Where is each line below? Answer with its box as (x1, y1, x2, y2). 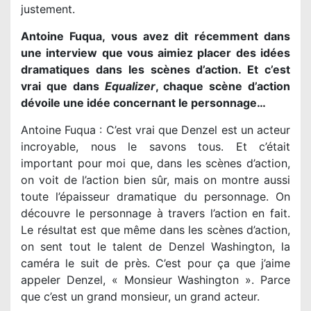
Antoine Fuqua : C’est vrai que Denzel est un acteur (21, 122, 290, 137)
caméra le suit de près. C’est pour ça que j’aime (21, 255, 290, 270)
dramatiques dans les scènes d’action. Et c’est (21, 62, 290, 76)
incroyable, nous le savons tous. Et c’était (21, 139, 290, 153)
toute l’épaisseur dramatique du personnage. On (21, 189, 290, 203)
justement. (21, 1, 75, 16)
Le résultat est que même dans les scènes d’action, (21, 222, 290, 237)
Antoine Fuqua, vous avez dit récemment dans (21, 28, 290, 43)
